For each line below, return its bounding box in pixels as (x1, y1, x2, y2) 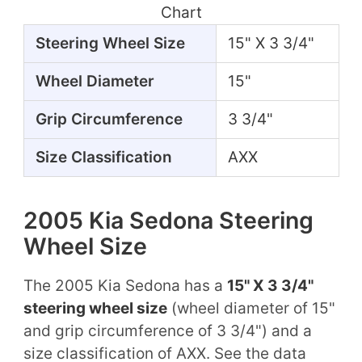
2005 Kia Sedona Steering (23, 205, 314, 234)
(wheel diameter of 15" (166, 298, 335, 318)
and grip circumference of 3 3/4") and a (23, 321, 312, 340)
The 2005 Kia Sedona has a (23, 276, 227, 295)
